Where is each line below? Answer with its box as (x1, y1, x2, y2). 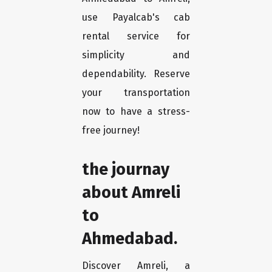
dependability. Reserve (82, 68, 190, 80)
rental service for (82, 30, 190, 42)
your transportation (82, 87, 190, 99)
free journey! (82, 124, 140, 137)
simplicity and (82, 49, 190, 61)
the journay (82, 159, 169, 180)
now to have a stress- (82, 106, 190, 118)
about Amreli (82, 182, 180, 203)
